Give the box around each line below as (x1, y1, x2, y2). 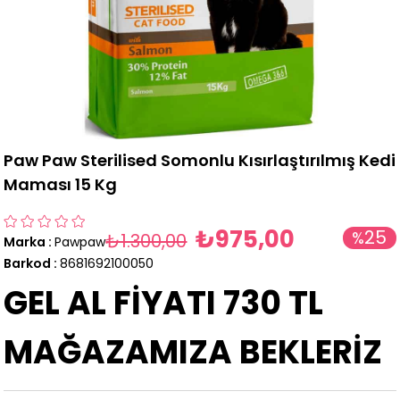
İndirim (342, 249, 396, 272)
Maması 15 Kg (4, 173, 118, 196)
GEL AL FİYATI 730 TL (4, 280, 324, 327)
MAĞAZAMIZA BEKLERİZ (4, 329, 383, 376)
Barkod (4, 254, 52, 273)
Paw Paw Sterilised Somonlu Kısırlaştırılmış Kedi (4, 149, 396, 172)
